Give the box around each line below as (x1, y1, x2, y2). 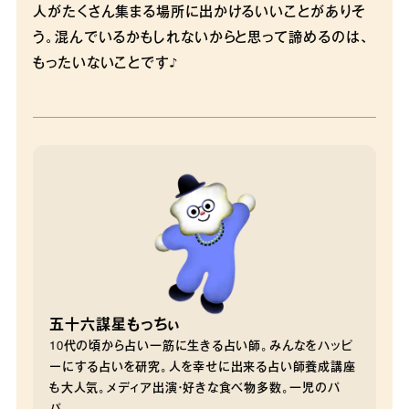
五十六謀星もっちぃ (49, 320, 181, 333)
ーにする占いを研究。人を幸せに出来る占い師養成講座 (49, 362, 356, 374)
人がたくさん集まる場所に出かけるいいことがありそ (33, 6, 366, 20)
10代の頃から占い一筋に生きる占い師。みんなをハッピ (49, 341, 353, 353)
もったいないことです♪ (33, 58, 178, 71)
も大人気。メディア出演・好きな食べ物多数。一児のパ (49, 383, 341, 395)
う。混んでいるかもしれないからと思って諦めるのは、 (33, 32, 370, 46)
